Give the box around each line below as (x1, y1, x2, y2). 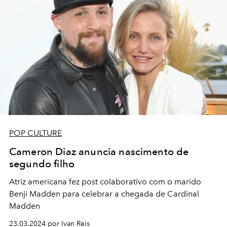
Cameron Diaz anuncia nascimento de (9, 145, 189, 158)
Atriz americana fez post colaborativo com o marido (9, 177, 201, 187)
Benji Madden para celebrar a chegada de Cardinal (9, 189, 199, 199)
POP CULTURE (9, 128, 62, 138)
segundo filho (9, 158, 75, 170)
